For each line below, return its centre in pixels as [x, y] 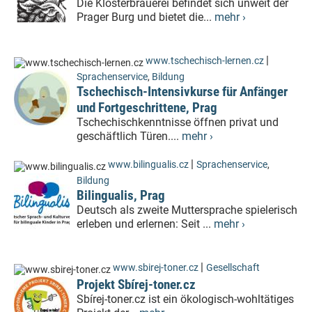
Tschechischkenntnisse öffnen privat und [178, 122]
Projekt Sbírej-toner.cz [136, 284]
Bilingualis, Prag [121, 195]
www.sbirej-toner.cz [156, 268]
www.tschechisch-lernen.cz [205, 61]
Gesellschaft [233, 268]
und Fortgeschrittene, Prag [147, 108]
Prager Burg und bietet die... [146, 17]
